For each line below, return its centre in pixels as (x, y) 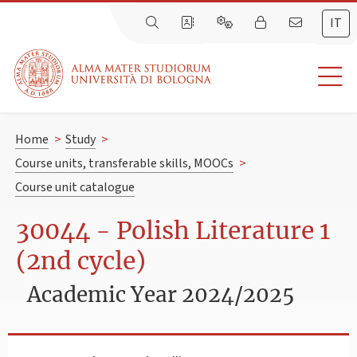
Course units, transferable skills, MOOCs (124, 164)
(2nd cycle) (81, 261)
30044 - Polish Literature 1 (173, 231)
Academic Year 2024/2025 (161, 294)
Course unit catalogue (75, 188)
